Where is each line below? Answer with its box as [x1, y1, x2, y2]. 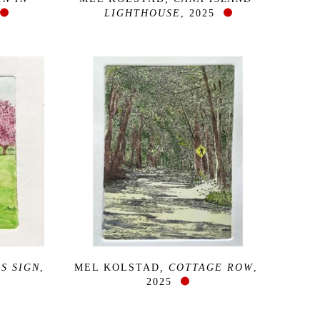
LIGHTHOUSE [104, 7, 181, 19]
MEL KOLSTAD [74, 261, 160, 273]
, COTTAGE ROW [159, 261, 254, 273]
